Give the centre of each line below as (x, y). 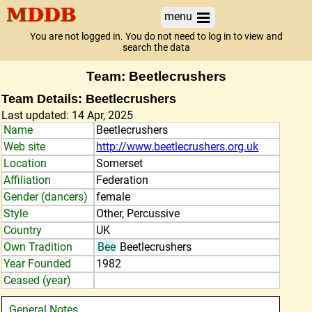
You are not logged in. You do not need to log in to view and (156, 37)
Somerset (120, 163)
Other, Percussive (138, 213)
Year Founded (37, 264)
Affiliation (27, 180)
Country (23, 230)
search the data (156, 48)
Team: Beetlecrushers (156, 76)
